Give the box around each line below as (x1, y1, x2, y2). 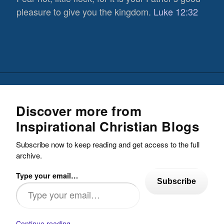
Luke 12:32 (153, 4, 198, 18)
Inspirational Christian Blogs (16, 116, 199, 135)
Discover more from (16, 101, 142, 120)
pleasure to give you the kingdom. (16, 4, 154, 18)
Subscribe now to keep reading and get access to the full (16, 138, 199, 149)
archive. (16, 149, 42, 160)
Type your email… (16, 170, 78, 180)
